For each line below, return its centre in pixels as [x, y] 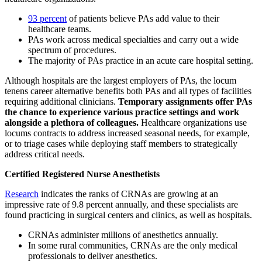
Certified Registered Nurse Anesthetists [82, 174]
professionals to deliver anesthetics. [93, 256]
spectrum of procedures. [72, 50]
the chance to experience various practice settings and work [122, 112]
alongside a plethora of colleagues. [72, 122]
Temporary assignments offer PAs [184, 101]
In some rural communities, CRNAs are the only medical [133, 245]
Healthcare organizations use [193, 122]
